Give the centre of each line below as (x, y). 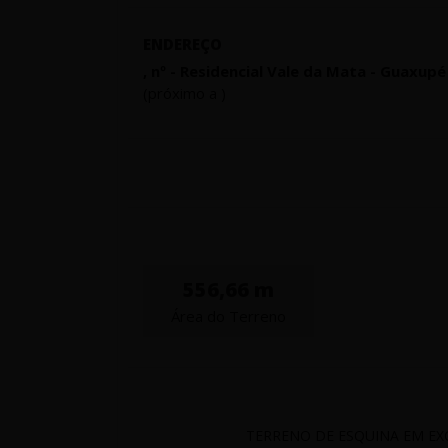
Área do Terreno (228, 316)
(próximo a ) (184, 93)
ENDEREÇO (182, 44)
